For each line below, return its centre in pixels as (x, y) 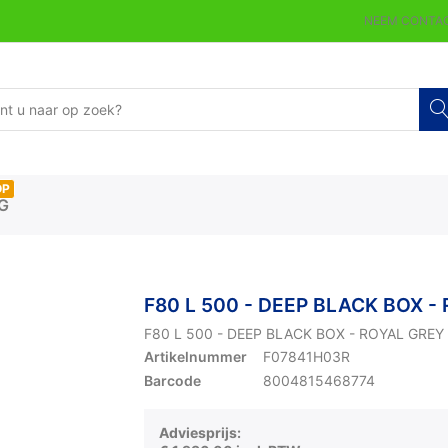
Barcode (172, 380)
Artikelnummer (195, 356)
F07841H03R (306, 356)
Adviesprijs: (201, 432)
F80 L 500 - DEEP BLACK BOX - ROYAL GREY (294, 333)
